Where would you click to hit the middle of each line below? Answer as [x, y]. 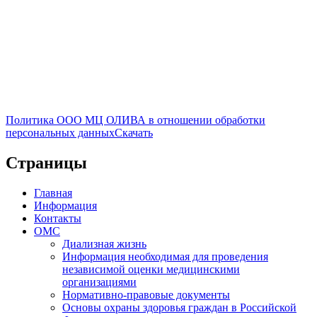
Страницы [46, 163]
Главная [53, 193]
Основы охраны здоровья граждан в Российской [179, 308]
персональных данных [60, 133]
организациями [99, 282]
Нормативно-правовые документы [146, 295]
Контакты [58, 219]
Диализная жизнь [104, 244]
